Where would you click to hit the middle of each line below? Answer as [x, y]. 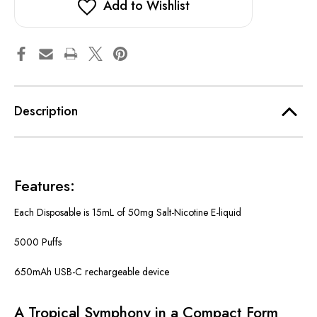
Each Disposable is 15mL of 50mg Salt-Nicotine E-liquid [128, 213]
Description [46, 111]
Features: [45, 186]
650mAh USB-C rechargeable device [92, 272]
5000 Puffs [38, 242]
